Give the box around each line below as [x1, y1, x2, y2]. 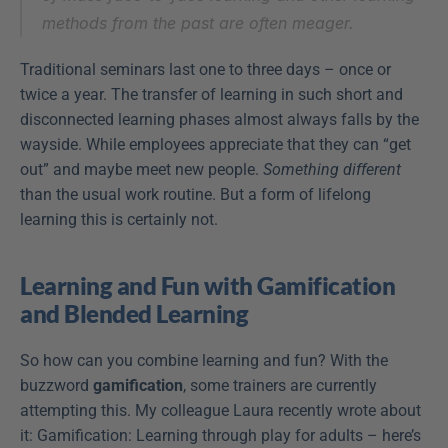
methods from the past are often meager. [42, 12, 354, 33]
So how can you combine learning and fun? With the [20, 350, 388, 370]
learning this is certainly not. [20, 209, 218, 229]
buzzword [20, 375, 93, 395]
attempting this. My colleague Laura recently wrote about [20, 400, 421, 420]
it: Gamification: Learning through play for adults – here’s [20, 425, 421, 445]
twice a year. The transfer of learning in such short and [20, 84, 403, 104]
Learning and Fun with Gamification [20, 270, 395, 300]
